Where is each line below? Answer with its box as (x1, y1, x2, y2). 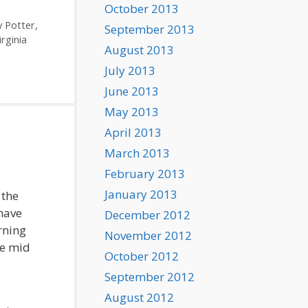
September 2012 (104, 269, 195, 285)
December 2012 (104, 207, 190, 223)
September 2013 (104, 21, 195, 37)
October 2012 (104, 248, 179, 264)
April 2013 (104, 124, 162, 140)
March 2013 (104, 145, 170, 161)
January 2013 (104, 186, 177, 202)
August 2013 (104, 42, 174, 58)
